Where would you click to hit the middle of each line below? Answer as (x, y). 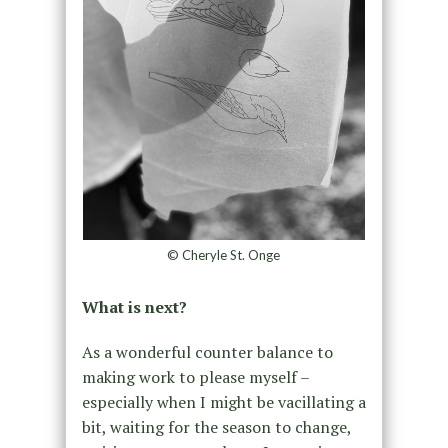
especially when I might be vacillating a (223, 402)
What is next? (134, 307)
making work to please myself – (195, 377)
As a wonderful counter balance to (207, 352)
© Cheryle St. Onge (224, 255)
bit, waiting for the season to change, (216, 427)
